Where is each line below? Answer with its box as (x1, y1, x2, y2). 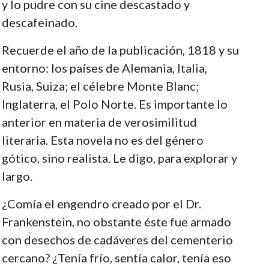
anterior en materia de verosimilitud (1, 114, 197, 129)
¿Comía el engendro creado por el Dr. (1, 196, 201, 211)
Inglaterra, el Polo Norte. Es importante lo (1, 96, 228, 111)
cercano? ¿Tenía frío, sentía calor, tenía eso (1, 250, 231, 265)
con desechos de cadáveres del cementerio (1, 232, 233, 247)
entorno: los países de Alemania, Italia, (1, 60, 207, 75)
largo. (1, 168, 32, 183)
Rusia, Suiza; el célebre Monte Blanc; (1, 78, 199, 93)
